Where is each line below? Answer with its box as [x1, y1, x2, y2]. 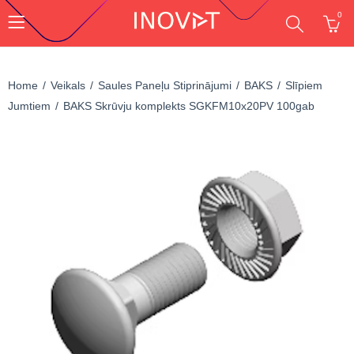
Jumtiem [8, 100, 51, 112]
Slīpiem [285, 79, 322, 92]
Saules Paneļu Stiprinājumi [98, 79, 232, 92]
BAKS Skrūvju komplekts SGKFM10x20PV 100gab [63, 100, 314, 112]
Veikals [51, 79, 85, 92]
